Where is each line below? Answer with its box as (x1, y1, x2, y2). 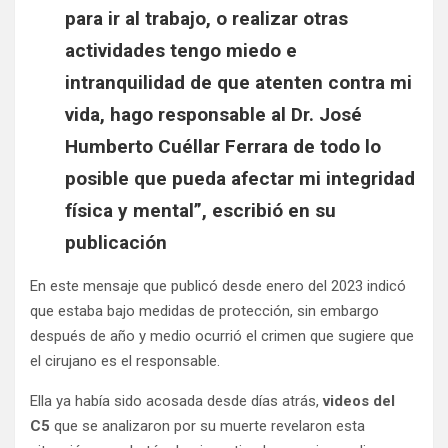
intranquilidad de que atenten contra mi (65, 71, 412, 95)
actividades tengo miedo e (65, 39, 297, 63)
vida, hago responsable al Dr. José (65, 103, 362, 127)
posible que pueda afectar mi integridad (65, 167, 415, 191)
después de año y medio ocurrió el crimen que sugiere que (30, 327, 414, 346)
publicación (65, 231, 172, 255)
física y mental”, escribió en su (65, 199, 336, 223)
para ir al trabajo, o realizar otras (65, 7, 348, 31)
